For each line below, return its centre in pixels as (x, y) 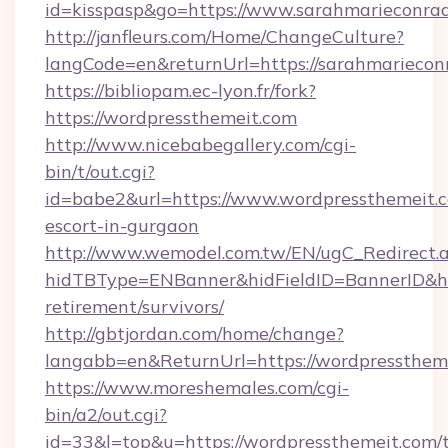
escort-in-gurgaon (122, 225)
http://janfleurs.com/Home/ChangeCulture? (224, 36)
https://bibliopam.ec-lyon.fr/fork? (180, 90)
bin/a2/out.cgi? (106, 414)
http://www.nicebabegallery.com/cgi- (200, 144)
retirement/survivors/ (134, 306)
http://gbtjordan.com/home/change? (194, 333)
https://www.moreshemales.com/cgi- (197, 387)
